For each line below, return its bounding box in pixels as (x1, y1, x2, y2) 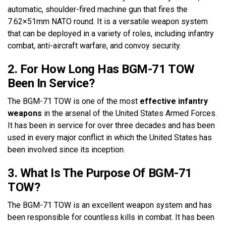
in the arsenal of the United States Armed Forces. (42, 108, 217, 118)
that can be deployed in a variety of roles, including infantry (8, 28, 214, 38)
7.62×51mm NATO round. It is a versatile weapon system (8, 16, 208, 26)
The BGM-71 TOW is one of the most (8, 96, 140, 106)
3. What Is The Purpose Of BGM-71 (8, 165, 192, 180)
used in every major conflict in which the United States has (8, 132, 212, 142)
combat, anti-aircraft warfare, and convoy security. (8, 40, 181, 50)
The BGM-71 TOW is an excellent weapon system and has (8, 200, 212, 210)
